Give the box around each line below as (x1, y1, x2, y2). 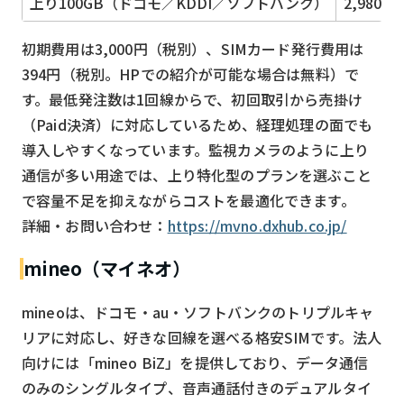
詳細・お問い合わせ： (22, 214, 168, 236)
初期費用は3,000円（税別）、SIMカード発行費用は (22, 37, 364, 60)
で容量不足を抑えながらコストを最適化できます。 (22, 188, 355, 211)
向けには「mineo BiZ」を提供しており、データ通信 (22, 351, 369, 373)
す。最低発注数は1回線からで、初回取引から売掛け (22, 87, 363, 110)
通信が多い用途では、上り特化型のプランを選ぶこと (22, 163, 372, 186)
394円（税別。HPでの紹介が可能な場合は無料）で (22, 62, 360, 85)
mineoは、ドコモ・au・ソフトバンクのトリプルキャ (22, 300, 374, 323)
